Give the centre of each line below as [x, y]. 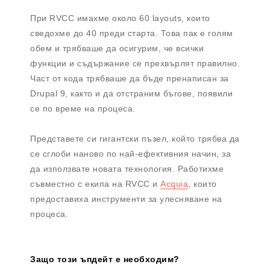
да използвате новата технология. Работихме [127, 169]
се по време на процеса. [83, 109]
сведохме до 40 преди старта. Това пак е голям [132, 33]
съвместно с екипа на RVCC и [95, 184]
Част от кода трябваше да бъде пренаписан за [130, 79]
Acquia [174, 184]
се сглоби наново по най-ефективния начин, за [130, 154]
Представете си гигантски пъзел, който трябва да [135, 139]
